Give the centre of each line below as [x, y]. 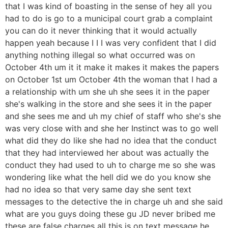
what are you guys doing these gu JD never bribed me [110, 214]
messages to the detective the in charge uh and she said [114, 202]
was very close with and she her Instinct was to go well [112, 129]
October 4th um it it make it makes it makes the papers [112, 67]
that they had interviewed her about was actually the [107, 153]
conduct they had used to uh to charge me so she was [110, 165]
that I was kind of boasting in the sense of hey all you [108, 6]
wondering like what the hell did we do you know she [108, 177]
